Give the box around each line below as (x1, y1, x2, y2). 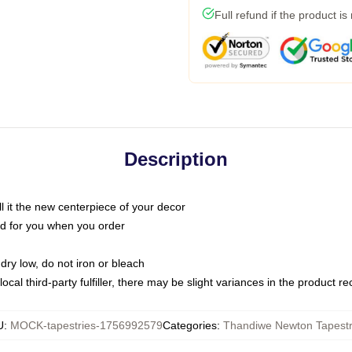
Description (124, 148, 228, 170)
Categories (163, 319, 217, 332)
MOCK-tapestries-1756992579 (10, 319, 163, 332)
